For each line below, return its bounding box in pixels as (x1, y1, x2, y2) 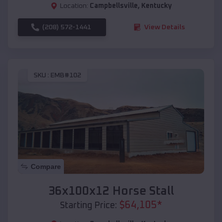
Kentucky (141, 2, 172, 9)
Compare (31, 162, 61, 170)
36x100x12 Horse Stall (48, 185, 174, 197)
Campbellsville (89, 2, 138, 9)
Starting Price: (60, 201, 117, 210)
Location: (59, 2, 88, 9)
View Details (144, 23, 185, 31)
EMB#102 (51, 72, 81, 79)
